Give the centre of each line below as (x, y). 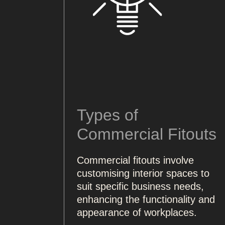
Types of (107, 115)
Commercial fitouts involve (135, 160)
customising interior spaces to (143, 173)
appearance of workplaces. (138, 212)
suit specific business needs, (140, 186)
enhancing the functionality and (146, 199)
